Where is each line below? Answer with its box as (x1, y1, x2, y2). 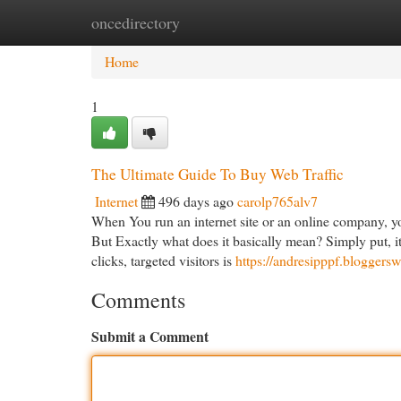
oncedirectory (91, 12, 180, 33)
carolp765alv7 (237, 192, 318, 210)
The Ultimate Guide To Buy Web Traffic (91, 164, 344, 184)
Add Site (305, 13, 354, 31)
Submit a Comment (91, 326, 209, 346)
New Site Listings (179, 13, 278, 31)
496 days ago (158, 192, 234, 210)
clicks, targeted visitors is (91, 251, 235, 269)
